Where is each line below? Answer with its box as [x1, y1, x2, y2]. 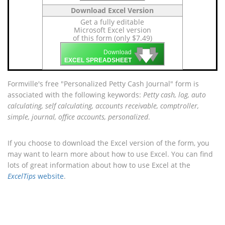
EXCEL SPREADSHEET [64, 57, 132, 64]
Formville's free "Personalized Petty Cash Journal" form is [8, 79, 199, 88]
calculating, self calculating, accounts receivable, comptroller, [8, 101, 199, 110]
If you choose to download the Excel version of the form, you [8, 138, 209, 148]
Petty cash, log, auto [143, 90, 206, 99]
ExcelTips [8, 171, 36, 181]
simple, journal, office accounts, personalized [8, 112, 148, 122]
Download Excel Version [71, 6, 154, 15]
